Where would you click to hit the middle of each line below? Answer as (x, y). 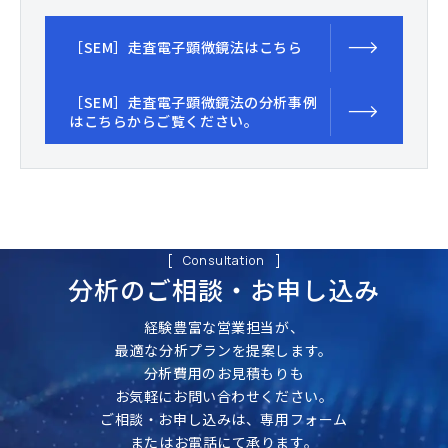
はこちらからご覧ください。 (164, 120)
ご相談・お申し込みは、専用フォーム (224, 418)
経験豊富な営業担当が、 (224, 326)
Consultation (224, 260)
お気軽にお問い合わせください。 (224, 395)
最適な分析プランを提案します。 (224, 349)
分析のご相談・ (159, 288)
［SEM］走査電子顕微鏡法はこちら (186, 47)
